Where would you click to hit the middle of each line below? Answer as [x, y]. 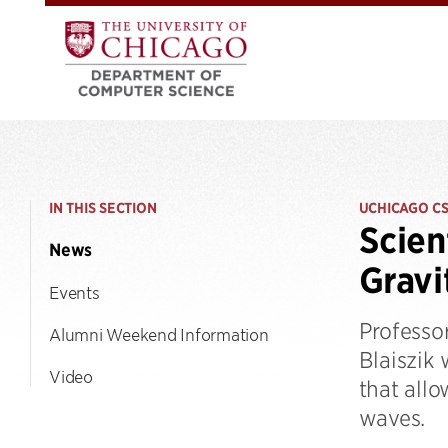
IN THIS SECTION [103, 208]
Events [74, 292]
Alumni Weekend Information [159, 334]
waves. [391, 417]
